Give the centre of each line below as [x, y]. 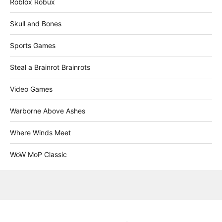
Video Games [31, 89]
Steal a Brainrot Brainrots [50, 67]
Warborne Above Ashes [48, 111]
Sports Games [33, 46]
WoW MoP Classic [38, 155]
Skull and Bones [36, 24]
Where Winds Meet [40, 133]
